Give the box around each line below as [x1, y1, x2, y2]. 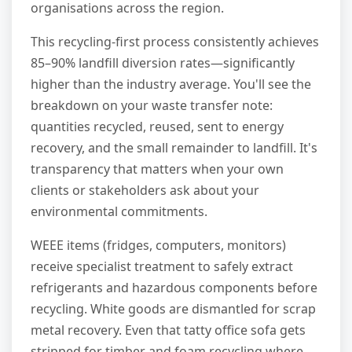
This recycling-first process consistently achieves [31, 33, 319, 51]
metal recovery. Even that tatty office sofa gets [31, 321, 306, 339]
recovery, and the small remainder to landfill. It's [31, 139, 317, 157]
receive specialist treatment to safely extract [31, 258, 293, 276]
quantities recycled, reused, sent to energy [31, 118, 284, 136]
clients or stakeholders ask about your [31, 181, 259, 200]
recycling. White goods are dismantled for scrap [31, 300, 316, 318]
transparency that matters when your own [31, 160, 284, 178]
